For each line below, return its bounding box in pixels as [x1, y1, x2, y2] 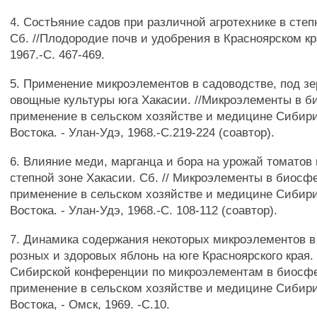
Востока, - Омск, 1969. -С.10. [10, 297, 171, 311]
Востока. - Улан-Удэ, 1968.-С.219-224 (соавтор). [10, 125, 275, 139]
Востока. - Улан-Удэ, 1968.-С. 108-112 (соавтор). [10, 203, 278, 217]
